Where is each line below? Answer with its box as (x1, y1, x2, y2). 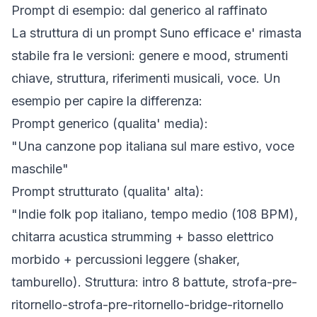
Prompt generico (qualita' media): (11, 116, 208, 131)
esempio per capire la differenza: (11, 93, 202, 108)
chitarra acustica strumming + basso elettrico (11, 229, 274, 244)
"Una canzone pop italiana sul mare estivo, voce (11, 139, 294, 154)
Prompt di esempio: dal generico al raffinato (11, 3, 267, 18)
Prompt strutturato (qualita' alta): (11, 184, 204, 199)
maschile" (11, 161, 69, 176)
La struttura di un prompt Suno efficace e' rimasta (11, 25, 301, 40)
